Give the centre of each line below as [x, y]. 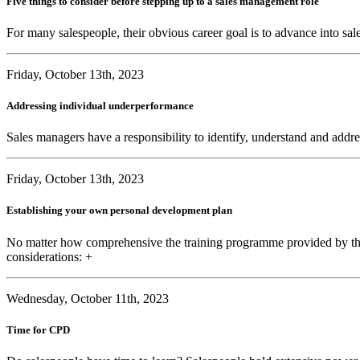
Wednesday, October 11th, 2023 [88, 298]
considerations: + [49, 256]
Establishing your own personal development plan [119, 211]
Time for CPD [38, 329]
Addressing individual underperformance [100, 106]
